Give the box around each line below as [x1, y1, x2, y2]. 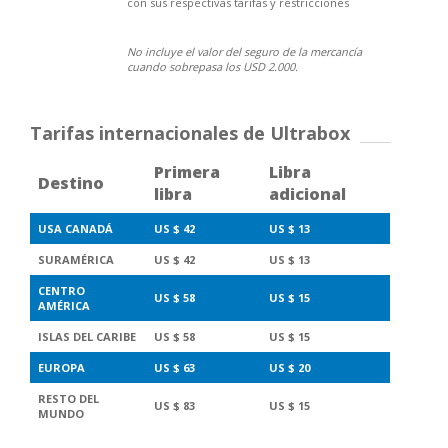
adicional [269, 183, 346, 205]
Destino [38, 172, 104, 194]
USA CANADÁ [38, 221, 113, 236]
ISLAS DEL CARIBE [38, 329, 136, 344]
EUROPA [38, 360, 85, 375]
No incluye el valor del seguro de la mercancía [127, 44, 362, 59]
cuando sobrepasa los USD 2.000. [127, 59, 298, 74]
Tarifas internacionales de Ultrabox [30, 121, 350, 145]
